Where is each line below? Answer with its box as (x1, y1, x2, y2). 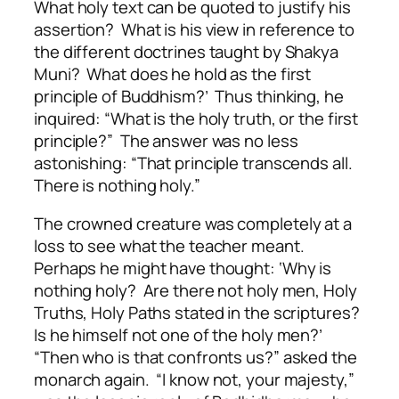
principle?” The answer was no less (34, 128, 298, 152)
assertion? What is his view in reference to (34, 17, 354, 41)
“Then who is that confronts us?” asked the (34, 346, 357, 370)
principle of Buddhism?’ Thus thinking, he (34, 84, 344, 108)
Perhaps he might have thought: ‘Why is (34, 256, 332, 281)
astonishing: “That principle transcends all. (34, 151, 356, 175)
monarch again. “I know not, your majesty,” (34, 368, 354, 392)
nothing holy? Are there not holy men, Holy (34, 279, 357, 303)
